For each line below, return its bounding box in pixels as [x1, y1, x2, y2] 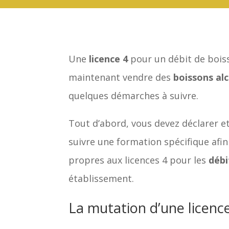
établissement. [68, 172, 134, 185]
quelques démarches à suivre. [68, 89, 199, 102]
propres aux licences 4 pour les [68, 153, 209, 166]
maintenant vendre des [68, 71, 174, 83]
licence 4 [89, 52, 128, 65]
